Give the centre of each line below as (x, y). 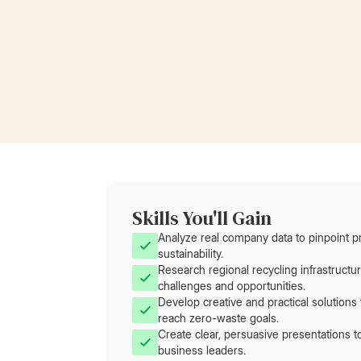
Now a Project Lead (201, 15)
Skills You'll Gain (202, 218)
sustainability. (191, 253)
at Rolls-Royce (187, 31)
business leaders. (202, 350)
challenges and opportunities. (232, 286)
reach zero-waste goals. (218, 318)
